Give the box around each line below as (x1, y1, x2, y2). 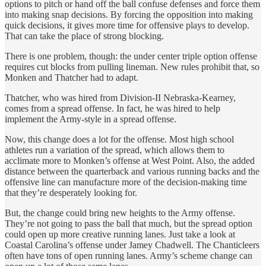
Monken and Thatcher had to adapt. (5, 72, 138, 83)
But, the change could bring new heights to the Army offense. (5, 208, 235, 218)
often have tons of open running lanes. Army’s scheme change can (5, 251, 252, 261)
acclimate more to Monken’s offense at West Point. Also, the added (5, 156, 255, 166)
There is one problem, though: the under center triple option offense (5, 51, 257, 62)
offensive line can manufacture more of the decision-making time (5, 177, 247, 188)
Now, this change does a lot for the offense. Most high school (5, 134, 234, 145)
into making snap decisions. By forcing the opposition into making (5, 9, 253, 20)
